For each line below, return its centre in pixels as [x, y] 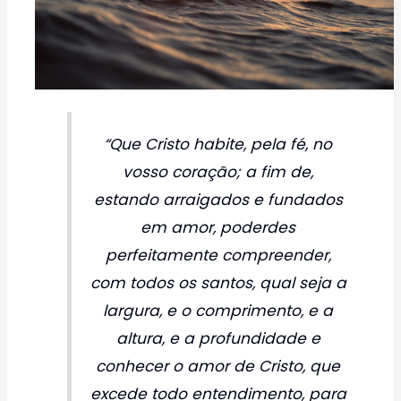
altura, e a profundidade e [218, 338]
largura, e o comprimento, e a [218, 310]
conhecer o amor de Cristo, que [218, 366]
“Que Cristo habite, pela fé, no [218, 144]
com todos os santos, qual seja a [218, 282]
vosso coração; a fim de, [218, 171]
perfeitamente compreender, [218, 255]
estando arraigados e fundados [218, 199]
